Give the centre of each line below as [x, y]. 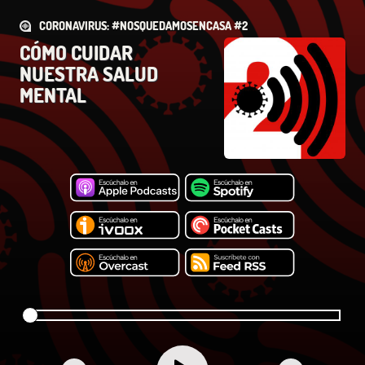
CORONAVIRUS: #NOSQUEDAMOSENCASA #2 [143, 26]
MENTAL [53, 95]
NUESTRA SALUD [89, 74]
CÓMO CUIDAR [76, 53]
